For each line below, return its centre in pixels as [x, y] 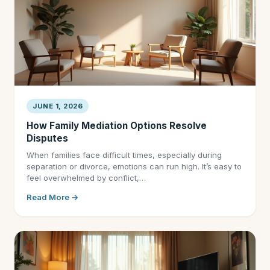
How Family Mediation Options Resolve [117, 126]
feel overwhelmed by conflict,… [86, 178]
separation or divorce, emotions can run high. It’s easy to [134, 166]
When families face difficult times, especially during [124, 155]
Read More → [53, 197]
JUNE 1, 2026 [58, 106]
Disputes [47, 138]
